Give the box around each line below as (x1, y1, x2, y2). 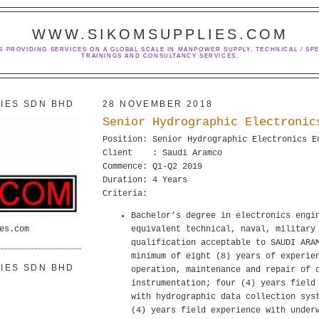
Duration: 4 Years (103, 175, 187, 185)
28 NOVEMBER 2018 (103, 99, 214, 109)
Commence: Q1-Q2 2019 (103, 162, 202, 172)
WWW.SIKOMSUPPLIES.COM (32, 26, 288, 42)
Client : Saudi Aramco (103, 148, 222, 158)
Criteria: (103, 189, 147, 199)
